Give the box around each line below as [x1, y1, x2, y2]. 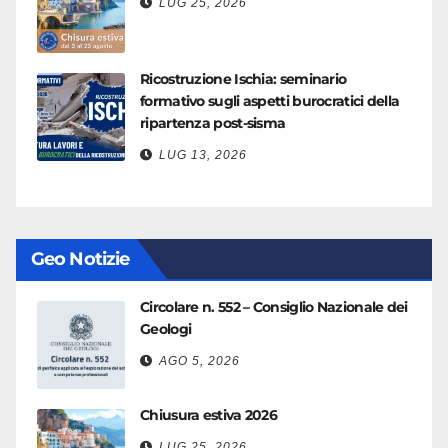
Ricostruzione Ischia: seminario [140, 70, 347, 88]
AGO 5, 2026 [159, 354, 240, 368]
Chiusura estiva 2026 [140, 406, 277, 424]
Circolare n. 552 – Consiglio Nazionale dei [140, 298, 408, 316]
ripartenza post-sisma [140, 114, 286, 132]
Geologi [140, 320, 192, 338]
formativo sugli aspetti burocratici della [140, 92, 400, 110]
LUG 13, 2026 [159, 148, 247, 162]
